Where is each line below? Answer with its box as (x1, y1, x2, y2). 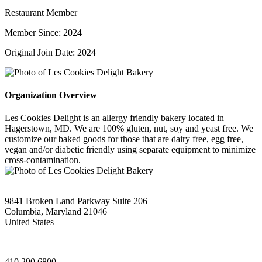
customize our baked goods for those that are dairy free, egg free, (5, 134, 243, 144)
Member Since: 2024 (5, 27, 82, 37)
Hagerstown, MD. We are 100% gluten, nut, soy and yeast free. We (5, 123, 253, 134)
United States (5, 217, 54, 227)
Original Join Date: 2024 (5, 47, 96, 57)
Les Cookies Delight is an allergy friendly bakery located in (5, 113, 224, 123)
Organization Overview (5, 90, 97, 101)
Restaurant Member (5, 7, 77, 18)
